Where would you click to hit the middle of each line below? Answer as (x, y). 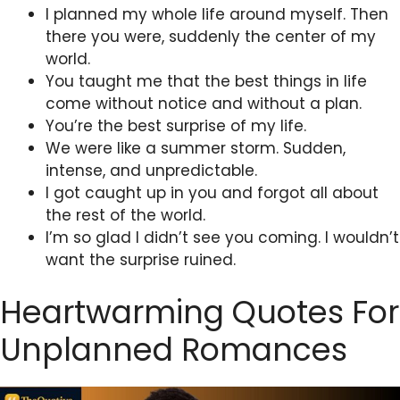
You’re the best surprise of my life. (176, 125)
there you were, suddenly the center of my (211, 36)
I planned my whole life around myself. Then (217, 14)
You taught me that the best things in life (206, 81)
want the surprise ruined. (141, 259)
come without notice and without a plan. (206, 103)
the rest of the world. (125, 215)
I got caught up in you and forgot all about (212, 192)
